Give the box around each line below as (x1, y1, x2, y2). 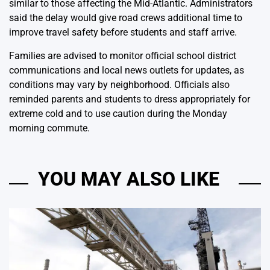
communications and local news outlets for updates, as (9, 64, 244, 76)
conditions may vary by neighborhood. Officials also (9, 78, 230, 90)
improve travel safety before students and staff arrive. (9, 26, 237, 38)
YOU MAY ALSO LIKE (38, 167, 219, 190)
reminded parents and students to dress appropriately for (9, 93, 250, 105)
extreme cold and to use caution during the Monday (9, 107, 227, 119)
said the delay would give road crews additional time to (9, 11, 242, 24)
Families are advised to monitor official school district (9, 49, 236, 61)
